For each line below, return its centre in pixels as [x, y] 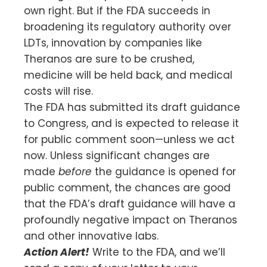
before [75, 171]
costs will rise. [58, 91]
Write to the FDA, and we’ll [157, 252]
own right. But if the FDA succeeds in [117, 10]
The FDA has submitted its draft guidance [132, 107]
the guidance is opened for [164, 171]
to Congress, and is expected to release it [131, 123]
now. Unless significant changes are [117, 155]
